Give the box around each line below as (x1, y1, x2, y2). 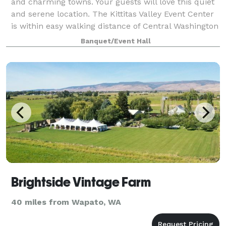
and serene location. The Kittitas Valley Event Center (11, 9, 214, 19)
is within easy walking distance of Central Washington (11, 21, 218, 31)
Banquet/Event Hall (80, 37, 151, 45)
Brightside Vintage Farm (11, 174, 151, 190)
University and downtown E (11, 33, 117, 43)
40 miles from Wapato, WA (11, 197, 121, 207)
